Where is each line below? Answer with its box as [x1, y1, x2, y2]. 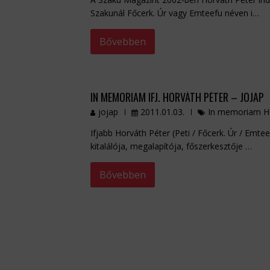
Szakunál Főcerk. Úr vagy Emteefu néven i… [90, 7, 259, 19]
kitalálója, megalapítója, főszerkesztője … [90, 140, 252, 152]
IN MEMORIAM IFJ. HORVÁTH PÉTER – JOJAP [90, 89, 264, 105]
